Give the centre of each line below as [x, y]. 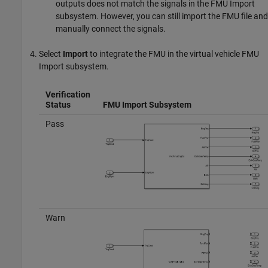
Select [51, 54]
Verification [68, 94]
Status [58, 104]
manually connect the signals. [111, 28]
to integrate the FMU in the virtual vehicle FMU [173, 54]
